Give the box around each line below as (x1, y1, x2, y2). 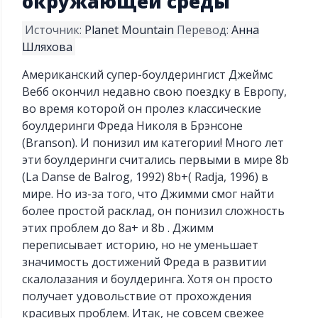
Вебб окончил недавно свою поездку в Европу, (22, 84, 287, 100)
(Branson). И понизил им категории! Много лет (22, 135, 285, 151)
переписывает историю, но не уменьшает (22, 237, 259, 253)
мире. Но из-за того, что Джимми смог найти (22, 186, 275, 202)
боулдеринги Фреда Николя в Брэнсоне (22, 118, 243, 134)
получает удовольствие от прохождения (22, 288, 252, 305)
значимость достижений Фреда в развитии (22, 254, 267, 270)
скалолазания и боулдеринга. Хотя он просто (22, 271, 273, 287)
